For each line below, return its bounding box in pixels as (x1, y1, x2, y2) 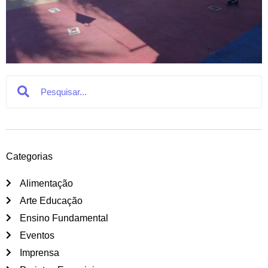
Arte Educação (19, 195, 83, 206)
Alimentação (19, 178, 73, 188)
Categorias (6, 151, 53, 162)
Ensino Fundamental (19, 212, 108, 223)
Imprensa (19, 247, 59, 258)
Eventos (19, 230, 54, 240)
